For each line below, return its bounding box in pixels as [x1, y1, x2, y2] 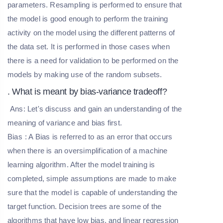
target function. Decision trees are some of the [7, 202, 162, 211]
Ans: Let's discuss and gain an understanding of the [10, 104, 182, 113]
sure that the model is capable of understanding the [7, 188, 178, 197]
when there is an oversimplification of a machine [7, 146, 168, 155]
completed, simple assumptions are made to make [7, 174, 177, 183]
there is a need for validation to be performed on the [7, 56, 179, 65]
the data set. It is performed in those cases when [7, 42, 170, 51]
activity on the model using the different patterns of [7, 28, 175, 37]
